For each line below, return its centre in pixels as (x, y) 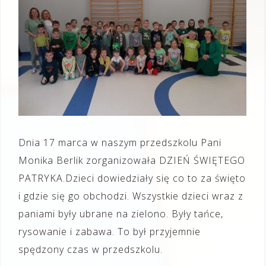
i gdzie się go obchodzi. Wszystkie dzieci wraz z (131, 196)
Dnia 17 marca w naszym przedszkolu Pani (120, 142)
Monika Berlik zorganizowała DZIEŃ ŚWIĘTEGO (132, 160)
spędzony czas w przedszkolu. (91, 249)
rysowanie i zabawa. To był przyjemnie (110, 232)
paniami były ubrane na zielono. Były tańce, (121, 214)
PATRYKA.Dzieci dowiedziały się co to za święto (132, 178)
